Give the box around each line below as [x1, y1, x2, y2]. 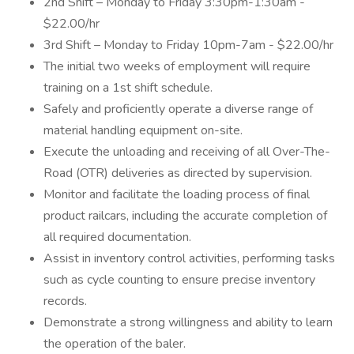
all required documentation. [43, 228, 191, 246]
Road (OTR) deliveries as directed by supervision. [43, 164, 312, 182]
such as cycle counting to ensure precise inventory [43, 271, 315, 288]
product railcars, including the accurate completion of [43, 207, 327, 224]
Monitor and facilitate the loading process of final [43, 186, 310, 203]
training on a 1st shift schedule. [43, 79, 213, 96]
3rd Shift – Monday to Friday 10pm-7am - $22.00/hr [43, 36, 333, 54]
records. [43, 292, 87, 310]
